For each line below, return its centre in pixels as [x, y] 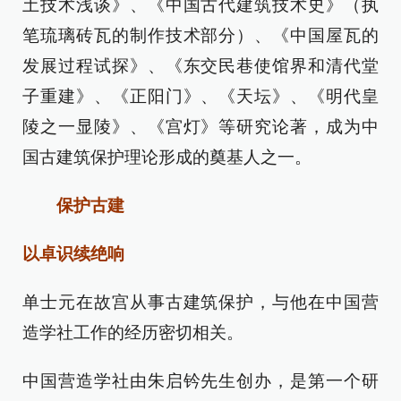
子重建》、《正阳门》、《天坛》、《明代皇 [200, 97]
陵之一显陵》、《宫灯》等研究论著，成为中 [200, 127]
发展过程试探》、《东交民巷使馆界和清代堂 [200, 66]
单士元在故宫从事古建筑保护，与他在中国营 [200, 303]
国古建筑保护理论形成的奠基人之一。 [167, 158]
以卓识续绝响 [73, 254]
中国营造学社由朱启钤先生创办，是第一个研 [200, 381]
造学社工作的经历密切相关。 [133, 333]
